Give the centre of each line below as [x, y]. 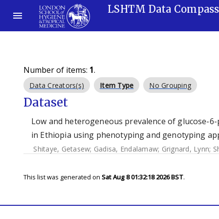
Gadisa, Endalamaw [126, 149]
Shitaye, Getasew [62, 149]
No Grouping [170, 85]
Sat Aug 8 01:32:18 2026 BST [142, 177]
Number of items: [56, 70]
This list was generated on [63, 177]
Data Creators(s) [57, 85]
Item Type [117, 85]
